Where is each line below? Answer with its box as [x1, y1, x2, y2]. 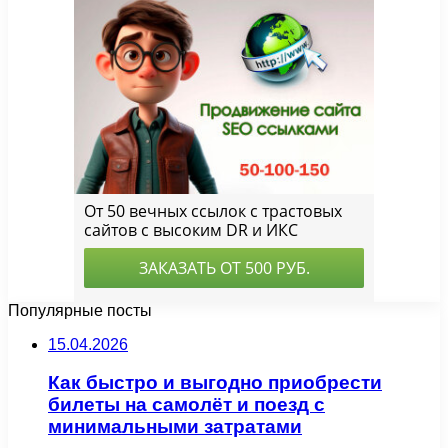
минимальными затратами [48, 416, 302, 438]
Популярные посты [8, 301, 152, 319]
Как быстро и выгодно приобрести [48, 372, 382, 394]
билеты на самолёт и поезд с [48, 394, 325, 416]
